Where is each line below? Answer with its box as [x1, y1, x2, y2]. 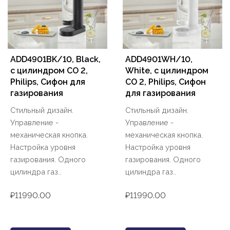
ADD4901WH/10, [125, 54, 193, 65]
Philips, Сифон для [10, 77, 85, 87]
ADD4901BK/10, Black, [10, 54, 101, 65]
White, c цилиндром [125, 66, 208, 76]
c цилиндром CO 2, [10, 66, 88, 76]
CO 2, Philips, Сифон [125, 77, 206, 87]
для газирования [125, 88, 196, 99]
